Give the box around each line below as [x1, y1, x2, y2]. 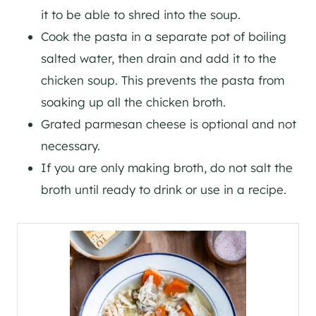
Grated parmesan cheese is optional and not [41, 116, 296, 131]
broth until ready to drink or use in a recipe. [41, 181, 286, 197]
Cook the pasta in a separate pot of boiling [41, 28, 286, 44]
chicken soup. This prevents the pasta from [41, 72, 284, 87]
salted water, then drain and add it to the [41, 50, 276, 66]
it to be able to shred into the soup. [41, 6, 241, 22]
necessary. [41, 138, 100, 153]
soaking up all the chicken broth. [41, 94, 226, 109]
